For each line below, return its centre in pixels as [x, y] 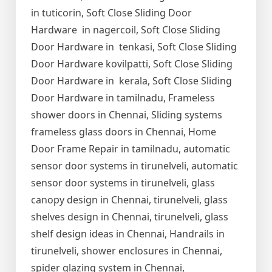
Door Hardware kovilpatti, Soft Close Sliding [132, 64]
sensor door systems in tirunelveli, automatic [134, 166]
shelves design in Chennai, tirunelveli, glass [130, 217]
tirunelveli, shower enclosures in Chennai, [127, 251]
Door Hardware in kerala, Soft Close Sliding [131, 81]
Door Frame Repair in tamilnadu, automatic [131, 149]
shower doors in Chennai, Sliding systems [127, 115]
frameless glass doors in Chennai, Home [124, 132]
